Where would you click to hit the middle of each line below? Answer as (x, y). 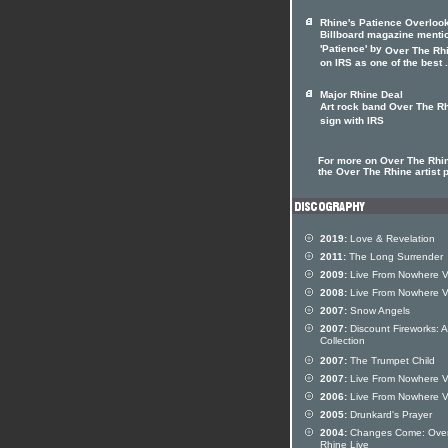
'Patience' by (352, 50)
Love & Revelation (391, 238)
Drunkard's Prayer (389, 414)
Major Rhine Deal (361, 94)
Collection (342, 342)
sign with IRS (352, 122)
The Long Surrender (394, 256)
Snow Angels (378, 310)
